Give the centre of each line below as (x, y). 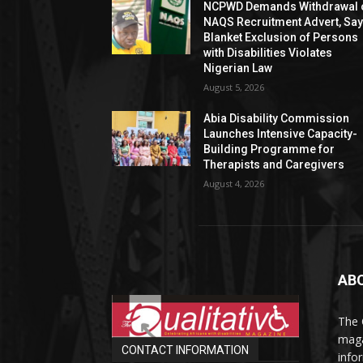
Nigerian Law (238, 68)
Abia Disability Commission (277, 118)
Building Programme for (269, 149)
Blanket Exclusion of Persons (281, 37)
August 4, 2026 (234, 183)
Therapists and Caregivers (274, 164)
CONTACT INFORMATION (185, 350)
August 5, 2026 (234, 87)
